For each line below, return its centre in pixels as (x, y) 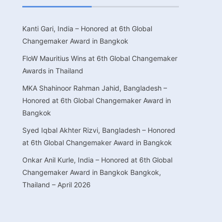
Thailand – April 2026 (57, 184)
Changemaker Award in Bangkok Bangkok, (92, 172)
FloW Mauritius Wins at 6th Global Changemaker (100, 58)
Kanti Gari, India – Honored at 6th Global (87, 28)
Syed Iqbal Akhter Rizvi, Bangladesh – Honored (99, 130)
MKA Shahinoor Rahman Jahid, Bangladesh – (95, 88)
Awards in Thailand (53, 70)
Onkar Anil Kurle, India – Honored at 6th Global (98, 160)
